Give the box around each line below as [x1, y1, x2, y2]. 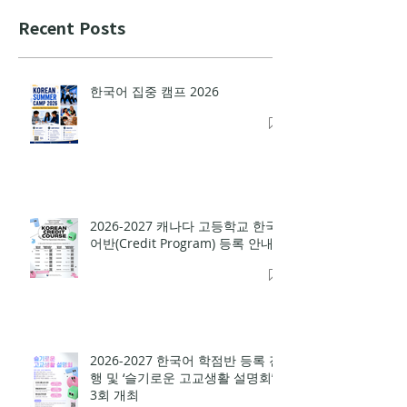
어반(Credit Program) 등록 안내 [90, 280, 273, 297]
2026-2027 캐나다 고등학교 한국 [90, 263, 278, 280]
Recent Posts [18, 61, 125, 84]
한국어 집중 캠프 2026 [90, 128, 219, 145]
